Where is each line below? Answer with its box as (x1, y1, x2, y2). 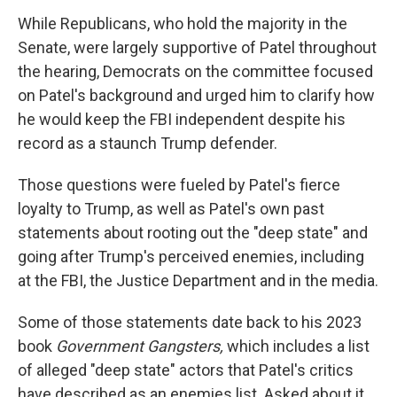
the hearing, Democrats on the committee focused (18, 62, 373, 81)
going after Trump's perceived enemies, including (18, 247, 364, 266)
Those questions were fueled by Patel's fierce (18, 175, 340, 194)
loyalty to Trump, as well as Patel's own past (18, 199, 324, 218)
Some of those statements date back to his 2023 (18, 313, 362, 331)
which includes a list (227, 337, 370, 355)
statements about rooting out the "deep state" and (18, 223, 368, 242)
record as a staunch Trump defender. (18, 134, 277, 152)
